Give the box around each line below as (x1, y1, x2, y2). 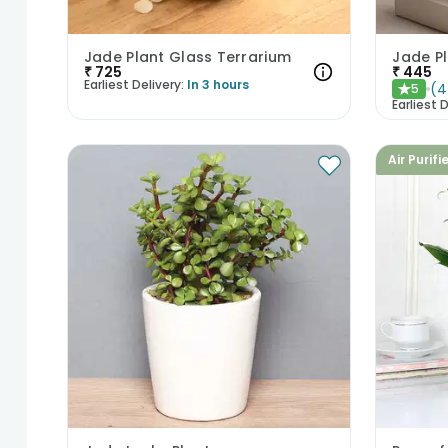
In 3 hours (186, 76, 249, 94)
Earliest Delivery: (83, 76, 184, 94)
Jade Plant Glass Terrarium (83, 47, 292, 68)
